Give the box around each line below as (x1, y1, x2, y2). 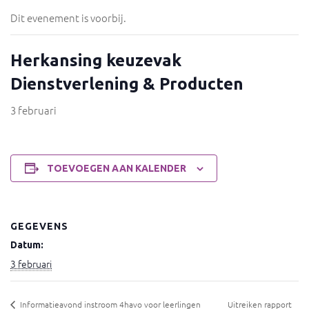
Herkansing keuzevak (10, 51, 181, 70)
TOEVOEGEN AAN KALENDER (46, 163, 186, 174)
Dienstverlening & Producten (10, 74, 243, 93)
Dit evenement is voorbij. (10, 10, 126, 25)
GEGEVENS (10, 221, 68, 232)
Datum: (10, 239, 43, 250)
